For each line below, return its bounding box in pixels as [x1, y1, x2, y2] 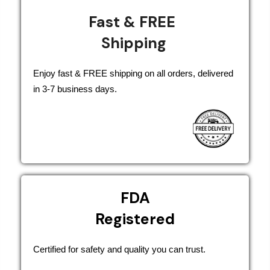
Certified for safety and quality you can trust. [33, 243, 206, 254]
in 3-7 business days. [33, 83, 117, 94]
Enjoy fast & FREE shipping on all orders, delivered [33, 67, 233, 78]
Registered [95, 209, 175, 229]
